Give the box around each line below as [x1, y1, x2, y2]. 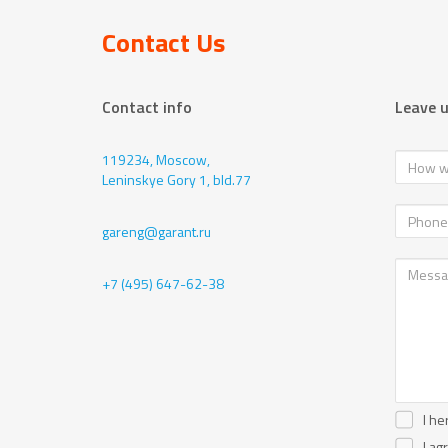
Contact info [102, 95, 192, 119]
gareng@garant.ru [102, 221, 211, 242]
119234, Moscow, [102, 149, 210, 170]
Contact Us [102, 23, 225, 62]
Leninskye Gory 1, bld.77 [102, 169, 251, 190]
